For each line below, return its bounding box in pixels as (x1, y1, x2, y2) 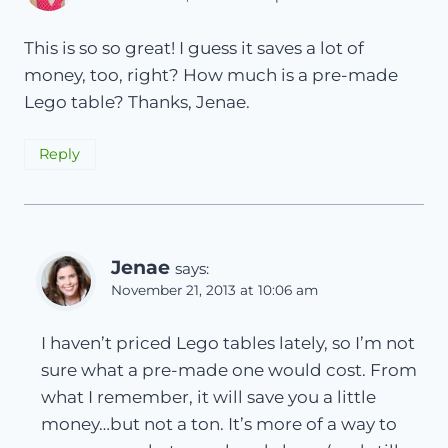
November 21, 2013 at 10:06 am (111, 281, 318, 298)
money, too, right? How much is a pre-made (24, 64, 398, 85)
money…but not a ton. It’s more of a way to (41, 413, 397, 434)
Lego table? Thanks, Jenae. (24, 91, 250, 112)
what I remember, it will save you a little (41, 386, 376, 407)
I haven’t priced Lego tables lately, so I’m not (41, 332, 415, 353)
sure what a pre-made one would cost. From (41, 359, 417, 380)
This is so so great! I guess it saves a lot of (24, 37, 364, 58)
